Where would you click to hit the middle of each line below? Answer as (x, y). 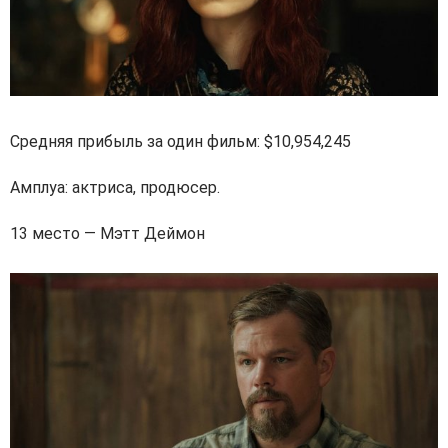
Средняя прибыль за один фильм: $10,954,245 (180, 141)
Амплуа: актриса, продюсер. (115, 187)
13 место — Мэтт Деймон (107, 233)
